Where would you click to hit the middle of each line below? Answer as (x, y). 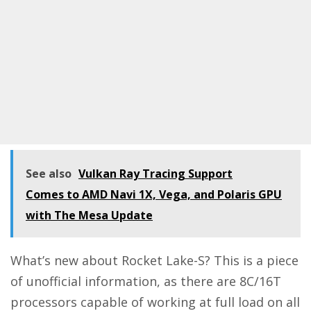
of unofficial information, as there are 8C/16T (146, 281)
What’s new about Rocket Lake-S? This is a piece (154, 261)
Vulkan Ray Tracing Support (155, 174)
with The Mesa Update (89, 216)
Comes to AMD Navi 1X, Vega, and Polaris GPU (154, 195)
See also (49, 174)
